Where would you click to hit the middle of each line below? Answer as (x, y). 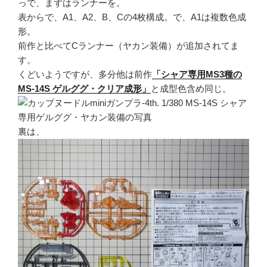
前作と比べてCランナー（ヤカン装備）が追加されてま (128, 45)
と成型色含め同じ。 (191, 88)
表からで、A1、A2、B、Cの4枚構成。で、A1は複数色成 (132, 17)
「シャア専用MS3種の (197, 74)
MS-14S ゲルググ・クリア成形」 (84, 88)
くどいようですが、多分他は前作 (85, 74)
